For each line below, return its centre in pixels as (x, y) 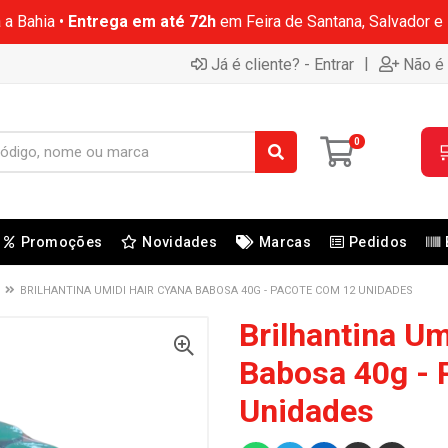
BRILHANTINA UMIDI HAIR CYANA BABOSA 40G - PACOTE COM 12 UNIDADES (216, 290)
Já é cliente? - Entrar (282, 64)
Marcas (285, 242)
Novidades (179, 242)
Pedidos (378, 242)
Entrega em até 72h (141, 21)
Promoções (61, 242)
